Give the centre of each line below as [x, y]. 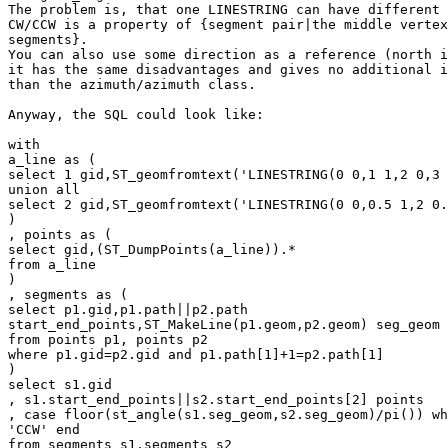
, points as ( [60, 235]
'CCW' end [44, 430]
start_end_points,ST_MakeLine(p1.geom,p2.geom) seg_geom [224, 325]
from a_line [52, 265]
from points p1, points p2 [108, 340]
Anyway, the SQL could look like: [136, 115]
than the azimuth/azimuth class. [132, 85]
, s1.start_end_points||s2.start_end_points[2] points [216, 400]
